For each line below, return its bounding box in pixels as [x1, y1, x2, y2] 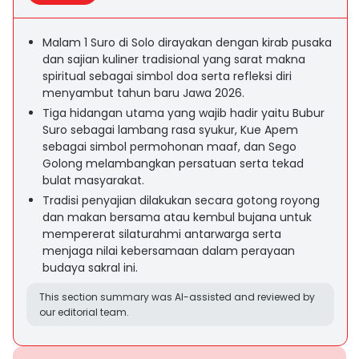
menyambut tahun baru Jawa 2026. [42, 85, 244, 101]
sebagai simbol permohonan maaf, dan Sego [42, 139, 296, 155]
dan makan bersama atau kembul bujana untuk [42, 209, 312, 225]
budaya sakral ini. [42, 260, 138, 276]
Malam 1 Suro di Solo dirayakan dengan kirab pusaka [42, 34, 332, 50]
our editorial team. [39, 305, 129, 319]
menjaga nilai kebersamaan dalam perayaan [42, 243, 295, 259]
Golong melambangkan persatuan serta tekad [42, 155, 304, 171]
